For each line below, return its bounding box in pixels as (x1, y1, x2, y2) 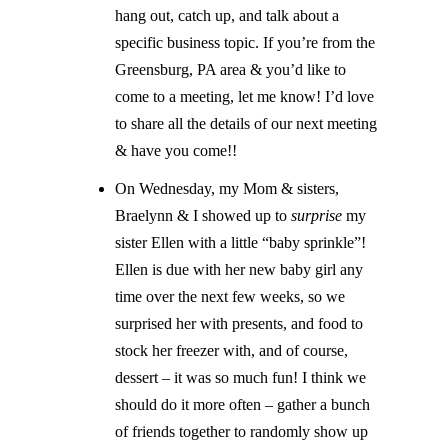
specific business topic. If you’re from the (115, 33, 376, 51)
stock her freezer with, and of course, (115, 341, 349, 359)
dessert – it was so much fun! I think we (115, 368, 367, 386)
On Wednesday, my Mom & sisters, (115, 179, 340, 197)
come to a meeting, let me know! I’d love (115, 87, 375, 105)
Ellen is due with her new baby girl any (115, 260, 364, 278)
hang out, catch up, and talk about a (115, 6, 340, 24)
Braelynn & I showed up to (115, 206, 292, 224)
